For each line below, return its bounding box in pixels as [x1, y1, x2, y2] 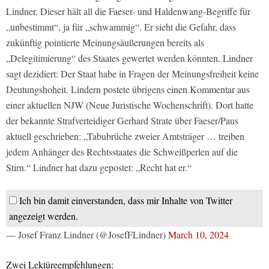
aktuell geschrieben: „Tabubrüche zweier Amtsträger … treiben [6, 129, 244, 142]
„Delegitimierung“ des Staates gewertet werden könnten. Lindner [6, 51, 253, 64]
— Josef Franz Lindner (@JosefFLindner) [6, 228, 168, 241]
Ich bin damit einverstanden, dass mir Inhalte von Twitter [19, 193, 232, 207]
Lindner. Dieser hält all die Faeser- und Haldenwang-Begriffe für [6, 4, 250, 17]
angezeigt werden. [9, 209, 78, 222]
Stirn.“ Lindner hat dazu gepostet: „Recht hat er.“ [6, 160, 192, 174]
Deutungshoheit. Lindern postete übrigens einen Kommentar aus [6, 82, 250, 95]
